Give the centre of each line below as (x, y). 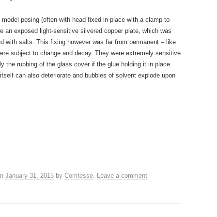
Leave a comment (122, 176)
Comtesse (79, 176)
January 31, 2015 (30, 176)
